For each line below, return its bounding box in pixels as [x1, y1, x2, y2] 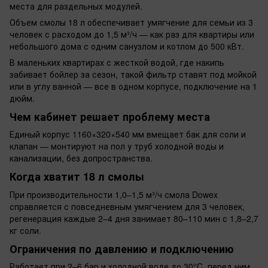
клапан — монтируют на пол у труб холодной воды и [10, 140, 224, 153]
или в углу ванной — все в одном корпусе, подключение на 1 [10, 80, 257, 92]
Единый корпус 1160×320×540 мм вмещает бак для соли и [10, 128, 246, 141]
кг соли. [10, 224, 41, 236]
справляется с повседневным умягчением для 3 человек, [10, 200, 245, 212]
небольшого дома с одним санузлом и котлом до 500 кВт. [10, 39, 244, 52]
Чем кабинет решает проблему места [10, 108, 210, 124]
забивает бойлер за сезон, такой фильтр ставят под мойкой [10, 68, 257, 80]
